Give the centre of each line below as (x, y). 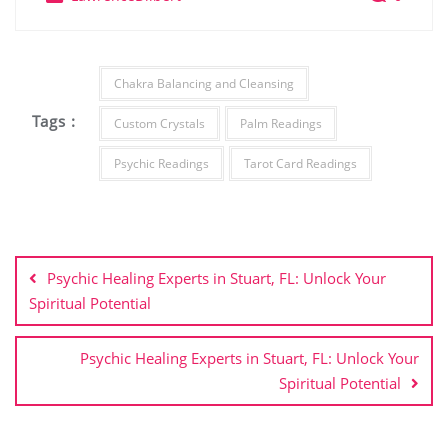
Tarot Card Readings (300, 164)
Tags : (54, 120)
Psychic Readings (161, 164)
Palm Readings (280, 124)
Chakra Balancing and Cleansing (203, 84)
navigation (72, 264)
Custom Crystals (159, 124)
